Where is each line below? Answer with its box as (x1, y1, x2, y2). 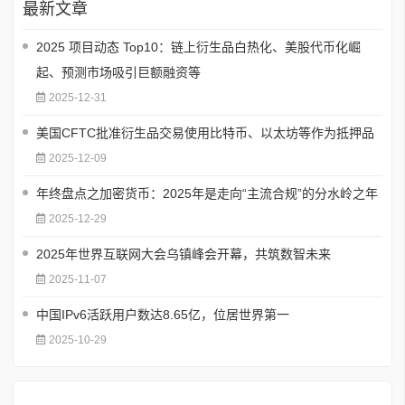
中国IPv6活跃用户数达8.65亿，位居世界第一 (36, 307, 289, 323)
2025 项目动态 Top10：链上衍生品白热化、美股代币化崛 (36, 40, 361, 55)
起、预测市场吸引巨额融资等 (36, 65, 201, 80)
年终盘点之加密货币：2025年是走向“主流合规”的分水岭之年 (36, 186, 378, 202)
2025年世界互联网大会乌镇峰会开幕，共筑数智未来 (36, 247, 331, 262)
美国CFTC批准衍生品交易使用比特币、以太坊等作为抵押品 (36, 126, 374, 141)
